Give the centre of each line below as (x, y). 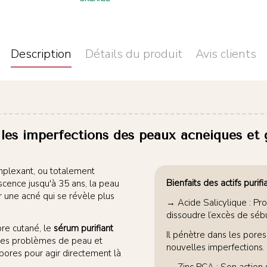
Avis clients (226, 54)
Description (41, 54)
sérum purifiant (83, 229)
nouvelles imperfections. (215, 248)
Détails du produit (133, 54)
